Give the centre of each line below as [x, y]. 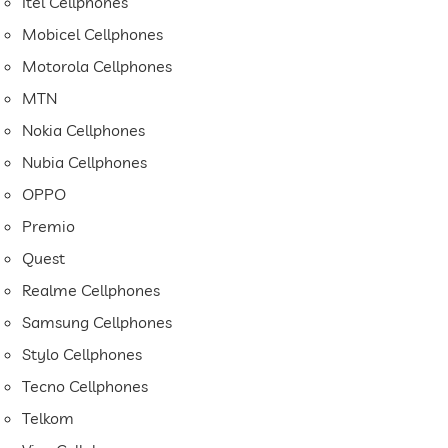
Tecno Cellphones [85, 386]
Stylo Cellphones [82, 354]
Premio [49, 226]
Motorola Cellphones [97, 66]
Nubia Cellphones [85, 162]
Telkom [48, 418]
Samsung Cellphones [97, 322]
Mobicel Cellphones [93, 34]
